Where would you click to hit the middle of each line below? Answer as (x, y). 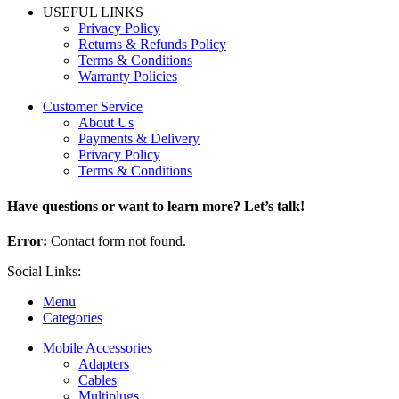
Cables (98, 379)
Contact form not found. (117, 240)
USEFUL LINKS (93, 12)
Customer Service (93, 107)
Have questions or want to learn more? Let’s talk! (156, 206)
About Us (106, 123)
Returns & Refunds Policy (152, 45)
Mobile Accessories (98, 347)
